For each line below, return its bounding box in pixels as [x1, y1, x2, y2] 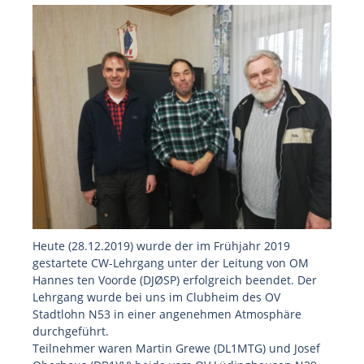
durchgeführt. [32, 323, 109, 339]
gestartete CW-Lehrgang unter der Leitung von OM [32, 255, 309, 271]
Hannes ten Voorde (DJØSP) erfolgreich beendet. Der [32, 272, 317, 288]
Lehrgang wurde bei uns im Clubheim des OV [32, 289, 280, 305]
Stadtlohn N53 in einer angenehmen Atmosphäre [32, 306, 301, 322]
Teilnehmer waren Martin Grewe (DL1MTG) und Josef [32, 340, 320, 356]
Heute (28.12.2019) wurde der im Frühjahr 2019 [32, 238, 290, 253]
